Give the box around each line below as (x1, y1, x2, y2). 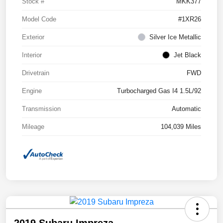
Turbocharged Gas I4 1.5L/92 (117, 87, 201, 95)
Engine (22, 87, 42, 95)
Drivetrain (22, 69, 49, 77)
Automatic (172, 105, 201, 112)
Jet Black (174, 51, 201, 59)
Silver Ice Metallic (149, 33, 201, 41)
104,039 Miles (161, 122, 201, 130)
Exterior (22, 33, 44, 41)
